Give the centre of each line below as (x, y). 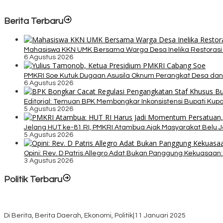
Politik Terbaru (33, 180)
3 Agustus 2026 (49, 161)
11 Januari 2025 (160, 216)
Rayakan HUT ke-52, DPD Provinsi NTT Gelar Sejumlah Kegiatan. (108, 208)
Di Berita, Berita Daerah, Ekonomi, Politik (68, 216)
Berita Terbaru (34, 21)
